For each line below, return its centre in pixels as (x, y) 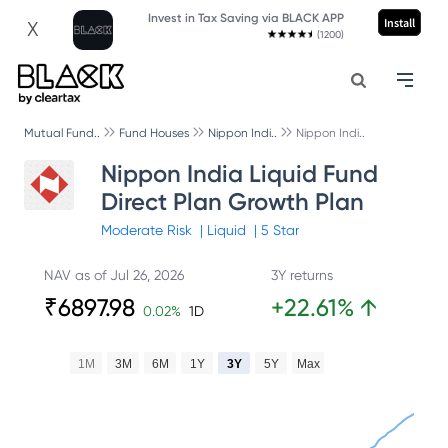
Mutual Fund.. (62, 133)
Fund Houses (154, 133)
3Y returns (302, 275)
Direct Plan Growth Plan (232, 201)
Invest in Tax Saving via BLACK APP (245, 18)
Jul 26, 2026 (147, 275)
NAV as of (77, 275)
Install (399, 22)
